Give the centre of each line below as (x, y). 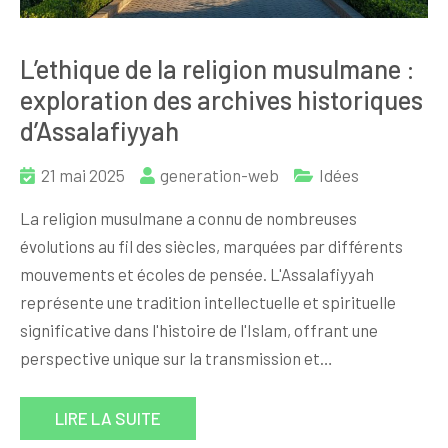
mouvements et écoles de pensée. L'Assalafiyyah (197, 273)
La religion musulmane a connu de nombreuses (188, 217)
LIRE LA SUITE (108, 417)
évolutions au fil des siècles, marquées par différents (211, 245)
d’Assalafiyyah (99, 130)
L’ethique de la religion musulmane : (217, 68)
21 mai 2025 (83, 174)
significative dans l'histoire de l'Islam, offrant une (199, 329)
